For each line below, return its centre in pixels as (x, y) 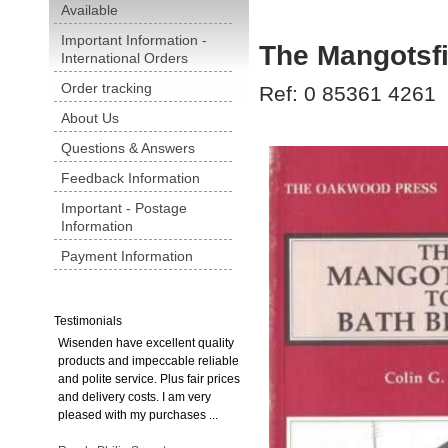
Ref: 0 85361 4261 (347, 94)
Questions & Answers (128, 148)
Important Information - (134, 40)
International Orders (124, 58)
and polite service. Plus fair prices (149, 379)
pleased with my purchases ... (138, 415)
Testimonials (88, 321)
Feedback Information (130, 178)
